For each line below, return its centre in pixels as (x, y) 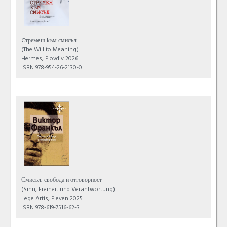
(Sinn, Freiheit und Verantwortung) (68, 190)
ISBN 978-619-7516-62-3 (51, 209)
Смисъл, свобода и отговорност (62, 181)
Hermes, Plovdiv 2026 (50, 60)
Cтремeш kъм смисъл (49, 41)
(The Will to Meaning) (50, 50)
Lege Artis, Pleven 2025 (52, 199)
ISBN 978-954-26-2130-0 (52, 69)
